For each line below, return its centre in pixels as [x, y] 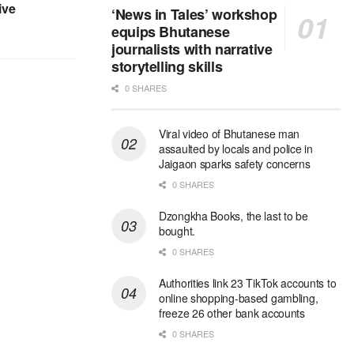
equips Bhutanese [171, 32]
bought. [177, 231]
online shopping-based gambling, [239, 298]
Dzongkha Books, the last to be [233, 216]
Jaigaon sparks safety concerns [235, 164]
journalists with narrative [192, 49]
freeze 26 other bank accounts [232, 313]
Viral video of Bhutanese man [230, 134]
